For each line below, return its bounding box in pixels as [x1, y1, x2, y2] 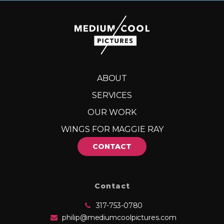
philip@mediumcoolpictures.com [62, 213, 176, 222]
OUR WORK [87, 107, 136, 117]
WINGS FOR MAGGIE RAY [60, 124, 163, 134]
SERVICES [91, 90, 132, 100]
